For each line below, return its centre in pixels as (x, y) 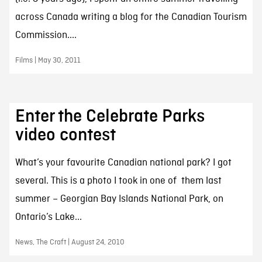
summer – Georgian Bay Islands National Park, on (119, 199)
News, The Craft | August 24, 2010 (70, 242)
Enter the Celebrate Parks (110, 116)
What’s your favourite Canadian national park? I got (123, 163)
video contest (65, 135)
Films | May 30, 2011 (48, 60)
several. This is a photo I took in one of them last (118, 181)
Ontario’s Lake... (48, 217)
